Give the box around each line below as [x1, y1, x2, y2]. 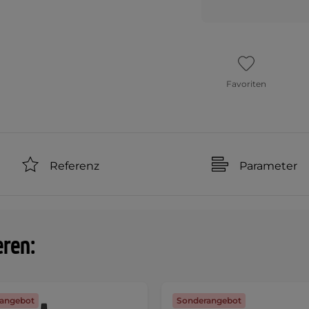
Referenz [50, 159, 100, 172]
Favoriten [226, 79, 267, 89]
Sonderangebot [177, 295, 241, 306]
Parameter [239, 159, 297, 172]
